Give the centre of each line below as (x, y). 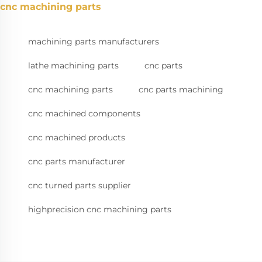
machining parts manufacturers (94, 42)
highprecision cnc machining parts (100, 210)
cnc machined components (84, 114)
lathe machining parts (73, 66)
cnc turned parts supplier (80, 186)
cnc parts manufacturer (77, 162)
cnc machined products (77, 138)
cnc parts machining (181, 90)
